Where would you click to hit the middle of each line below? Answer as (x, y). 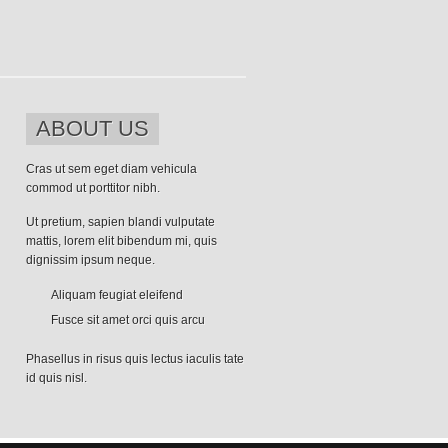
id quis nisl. (56, 378)
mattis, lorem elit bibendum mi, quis (121, 241)
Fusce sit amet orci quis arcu (128, 320)
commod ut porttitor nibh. (93, 188)
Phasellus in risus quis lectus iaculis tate (135, 359)
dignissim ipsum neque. (90, 260)
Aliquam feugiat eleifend (117, 295)
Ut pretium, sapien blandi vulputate (120, 222)
